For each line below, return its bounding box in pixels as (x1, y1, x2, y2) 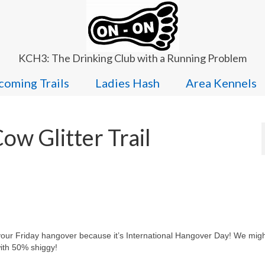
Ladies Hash (95, 76, 160, 90)
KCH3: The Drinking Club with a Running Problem (18, 51, 247, 64)
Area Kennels (185, 76, 257, 90)
